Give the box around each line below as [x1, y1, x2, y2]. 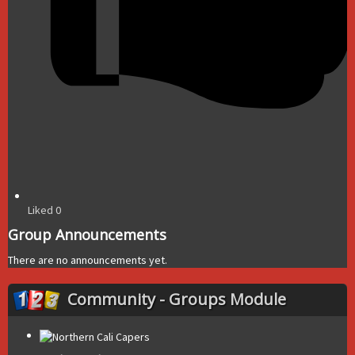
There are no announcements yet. [8, 253, 167, 268]
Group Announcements [8, 225, 166, 245]
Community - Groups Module [67, 288, 286, 311]
